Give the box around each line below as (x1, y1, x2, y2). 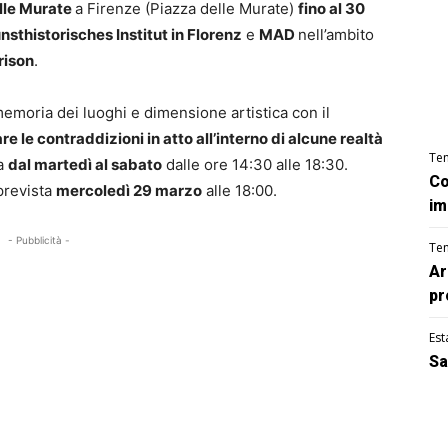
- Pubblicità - (8, 234, 71, 247)
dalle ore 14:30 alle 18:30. (162, 155, 348, 175)
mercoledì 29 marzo (56, 181, 202, 201)
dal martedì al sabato (8, 155, 162, 175)
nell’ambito (298, 25, 374, 45)
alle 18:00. (202, 181, 277, 201)
